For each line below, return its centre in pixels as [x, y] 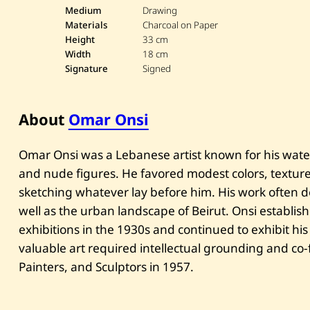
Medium [83, 10]
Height [80, 39]
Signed [157, 68]
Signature [86, 68]
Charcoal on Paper [181, 25]
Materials [86, 25]
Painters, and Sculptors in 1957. [106, 267]
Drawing [160, 10]
